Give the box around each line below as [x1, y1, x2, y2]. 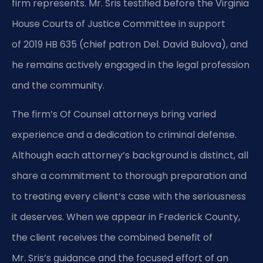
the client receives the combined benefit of [12, 231, 213, 245]
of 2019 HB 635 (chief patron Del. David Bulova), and [12, 37, 248, 51]
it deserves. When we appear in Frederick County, [12, 210, 240, 224]
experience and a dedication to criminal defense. [12, 128, 237, 142]
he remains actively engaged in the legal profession [12, 58, 249, 72]
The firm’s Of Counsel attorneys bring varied [12, 107, 216, 122]
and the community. [12, 78, 104, 92]
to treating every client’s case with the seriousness [12, 190, 246, 204]
